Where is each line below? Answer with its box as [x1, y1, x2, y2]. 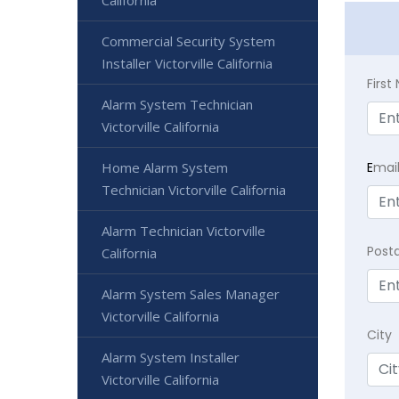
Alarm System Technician [102, 95, 253, 113]
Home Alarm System [102, 159, 228, 176]
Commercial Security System [102, 32, 275, 50]
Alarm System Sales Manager [102, 285, 280, 303]
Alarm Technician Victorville [102, 222, 265, 240]
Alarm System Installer [102, 348, 240, 366]
